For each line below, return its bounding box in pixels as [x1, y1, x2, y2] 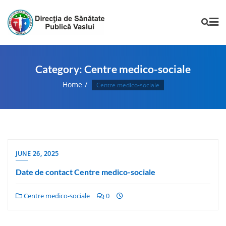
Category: [35, 62, 84, 75]
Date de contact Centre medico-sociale [16, 166, 155, 177]
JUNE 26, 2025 [16, 149, 59, 158]
